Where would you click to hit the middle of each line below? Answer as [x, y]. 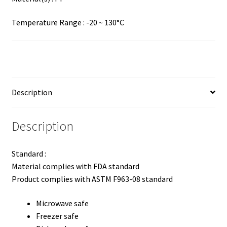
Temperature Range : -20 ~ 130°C [68, 23]
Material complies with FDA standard [75, 166]
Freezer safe [57, 216]
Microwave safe [62, 203]
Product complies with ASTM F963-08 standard [92, 179]
